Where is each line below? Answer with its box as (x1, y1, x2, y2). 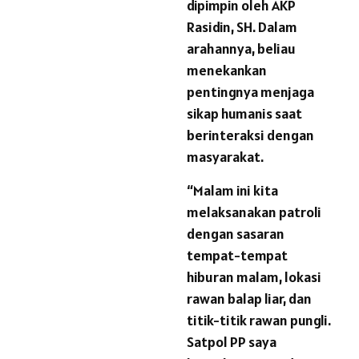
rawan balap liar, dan (187, 289, 312, 309)
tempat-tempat (187, 246, 288, 265)
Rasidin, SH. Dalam (187, 18, 297, 37)
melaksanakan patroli (187, 203, 321, 222)
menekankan (187, 61, 267, 80)
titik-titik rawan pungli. (187, 311, 331, 330)
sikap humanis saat (187, 104, 302, 123)
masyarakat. (187, 147, 264, 167)
